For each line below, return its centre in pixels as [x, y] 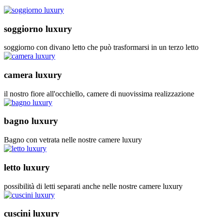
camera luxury [33, 75]
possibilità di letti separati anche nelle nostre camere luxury [93, 186]
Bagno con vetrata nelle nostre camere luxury [73, 140]
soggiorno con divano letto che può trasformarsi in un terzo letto [101, 47]
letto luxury [27, 167]
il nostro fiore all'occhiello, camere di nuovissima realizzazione [99, 93]
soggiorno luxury [38, 29]
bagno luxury [31, 121]
